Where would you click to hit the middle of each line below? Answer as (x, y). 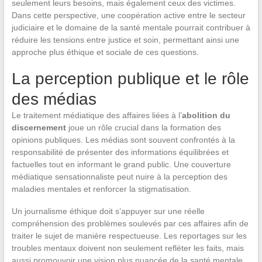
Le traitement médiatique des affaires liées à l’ (96, 116)
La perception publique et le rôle (130, 79)
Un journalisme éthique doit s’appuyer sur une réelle (108, 211)
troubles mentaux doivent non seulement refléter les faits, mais (127, 248)
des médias (54, 99)
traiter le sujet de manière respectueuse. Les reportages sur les (129, 236)
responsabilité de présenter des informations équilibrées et (120, 152)
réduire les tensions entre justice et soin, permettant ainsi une (125, 40)
